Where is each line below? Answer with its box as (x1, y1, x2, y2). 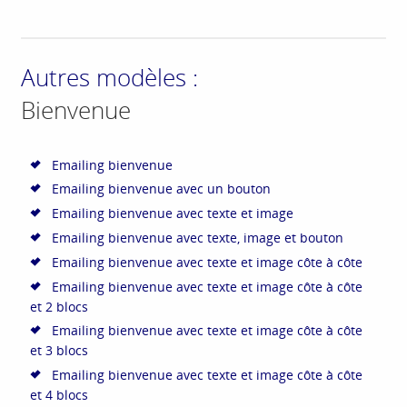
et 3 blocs (30, 342, 89, 360)
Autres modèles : (21, 60, 199, 94)
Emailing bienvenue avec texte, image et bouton (51, 228, 343, 246)
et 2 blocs (30, 297, 89, 315)
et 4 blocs (30, 386, 89, 404)
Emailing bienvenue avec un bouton (51, 180, 271, 198)
